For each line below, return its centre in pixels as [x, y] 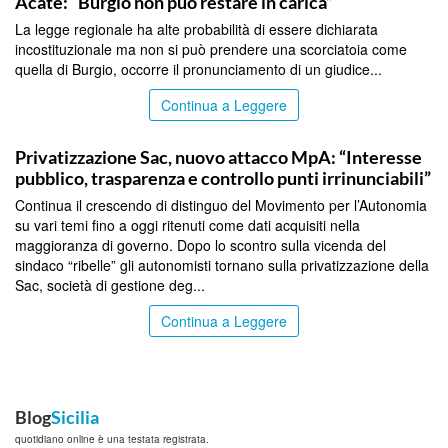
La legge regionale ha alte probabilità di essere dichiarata [196, 28]
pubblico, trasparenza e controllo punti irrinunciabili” [223, 177]
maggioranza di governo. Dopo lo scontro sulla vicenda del [200, 244]
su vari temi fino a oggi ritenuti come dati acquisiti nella [187, 224]
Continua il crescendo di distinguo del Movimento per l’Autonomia [221, 204]
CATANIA [30, 131]
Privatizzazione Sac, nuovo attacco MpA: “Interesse [218, 156]
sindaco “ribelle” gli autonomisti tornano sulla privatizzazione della [222, 264]
